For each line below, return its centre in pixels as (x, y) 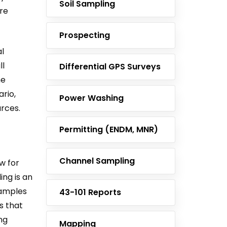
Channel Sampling (97, 161)
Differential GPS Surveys (110, 67)
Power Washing (91, 98)
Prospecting (85, 35)
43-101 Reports (90, 192)
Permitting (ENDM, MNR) (109, 129)
